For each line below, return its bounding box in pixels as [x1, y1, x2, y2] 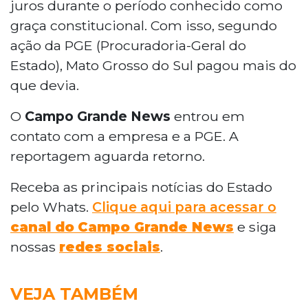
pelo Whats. [10, 198, 92, 215]
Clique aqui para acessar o [92, 198, 276, 215]
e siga [234, 218, 276, 235]
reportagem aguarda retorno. [10, 147, 205, 164]
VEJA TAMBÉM [10, 283, 138, 304]
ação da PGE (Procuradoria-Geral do [10, 36, 246, 54]
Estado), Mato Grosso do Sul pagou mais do [10, 56, 296, 74]
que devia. [10, 76, 79, 93]
